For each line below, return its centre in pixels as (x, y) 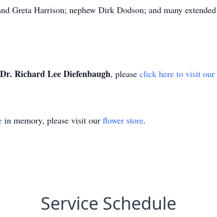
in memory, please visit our (52, 120)
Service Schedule (108, 203)
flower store (123, 120)
